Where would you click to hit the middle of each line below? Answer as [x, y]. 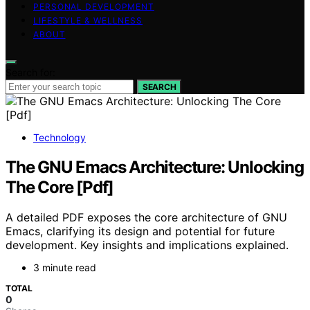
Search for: [30, 72]
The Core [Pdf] [60, 187]
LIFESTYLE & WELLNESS [88, 20]
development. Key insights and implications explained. [147, 245]
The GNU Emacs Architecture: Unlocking [155, 167]
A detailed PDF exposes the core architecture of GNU [146, 218]
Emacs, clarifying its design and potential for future [140, 231]
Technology [60, 137]
